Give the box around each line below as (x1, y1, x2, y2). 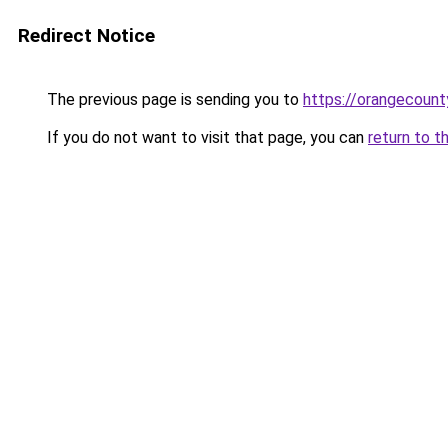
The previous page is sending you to (43, 90, 303, 109)
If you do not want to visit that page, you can (43, 128, 368, 147)
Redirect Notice (18, 24, 155, 47)
